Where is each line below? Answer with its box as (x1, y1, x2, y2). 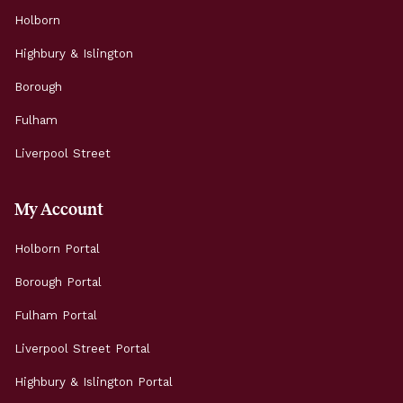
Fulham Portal (14, 308, 97, 324)
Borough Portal (14, 274, 102, 291)
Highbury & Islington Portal (14, 374, 173, 390)
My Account (14, 201, 103, 219)
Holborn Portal (14, 241, 100, 257)
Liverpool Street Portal (14, 341, 150, 357)
